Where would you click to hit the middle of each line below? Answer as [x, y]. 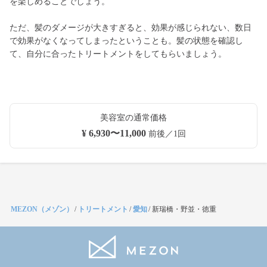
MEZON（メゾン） [42, 209]
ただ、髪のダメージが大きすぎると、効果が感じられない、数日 [131, 28]
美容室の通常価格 [133, 118]
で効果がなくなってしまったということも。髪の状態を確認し [126, 41]
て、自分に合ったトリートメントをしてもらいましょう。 [118, 54]
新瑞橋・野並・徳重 [184, 209]
